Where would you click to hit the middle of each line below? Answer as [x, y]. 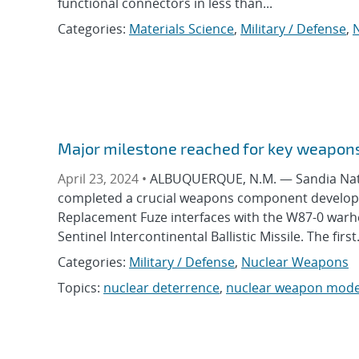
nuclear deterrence [161, 288]
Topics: [81, 288]
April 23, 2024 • [104, 179]
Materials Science [182, 29]
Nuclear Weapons [295, 262]
